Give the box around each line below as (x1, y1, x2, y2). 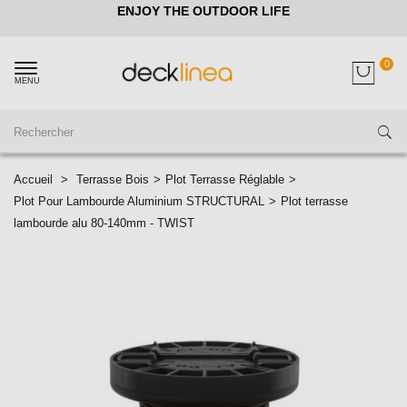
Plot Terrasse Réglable (165, 173, 284, 186)
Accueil (14, 173, 53, 186)
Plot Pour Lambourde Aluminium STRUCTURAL (14, 194, 264, 208)
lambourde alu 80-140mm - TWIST (14, 216, 194, 230)
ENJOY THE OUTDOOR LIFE (117, 4, 290, 18)
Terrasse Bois (76, 173, 149, 186)
